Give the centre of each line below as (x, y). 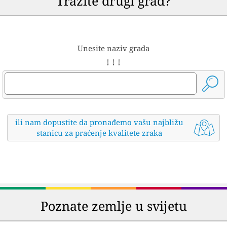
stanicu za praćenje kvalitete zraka (99, 133)
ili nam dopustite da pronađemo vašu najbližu (99, 122)
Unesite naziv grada (113, 48)
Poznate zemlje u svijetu (113, 206)
